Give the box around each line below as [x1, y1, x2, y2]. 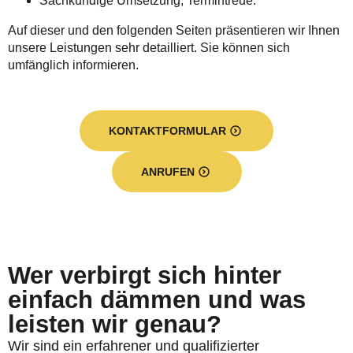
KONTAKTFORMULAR [109, 124, 226, 137]
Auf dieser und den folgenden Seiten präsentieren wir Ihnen [8, 24, 340, 37]
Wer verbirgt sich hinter [8, 262, 281, 289]
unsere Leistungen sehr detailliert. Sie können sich [8, 41, 290, 54]
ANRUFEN [140, 165, 195, 178]
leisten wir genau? [8, 310, 221, 338]
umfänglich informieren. [8, 58, 139, 72]
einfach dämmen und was [8, 286, 306, 314]
